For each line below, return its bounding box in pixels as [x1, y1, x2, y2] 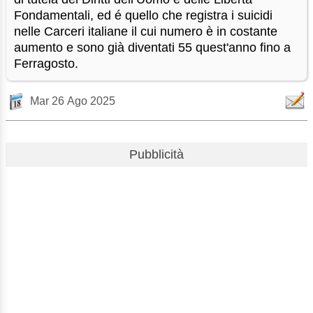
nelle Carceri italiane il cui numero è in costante [14, 24, 278, 39]
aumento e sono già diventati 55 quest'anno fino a [14, 41, 291, 55]
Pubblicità [129, 147, 184, 161]
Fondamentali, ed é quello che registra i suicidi [14, 8, 273, 23]
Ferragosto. [14, 57, 79, 71]
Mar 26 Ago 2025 [30, 95, 115, 108]
